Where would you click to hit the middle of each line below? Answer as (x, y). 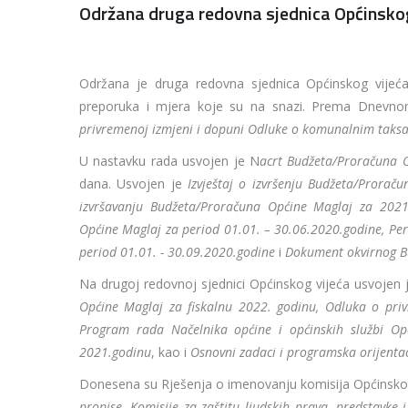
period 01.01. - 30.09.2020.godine (177, 252)
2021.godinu (115, 352)
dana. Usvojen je (134, 184)
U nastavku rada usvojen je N (169, 161)
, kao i (171, 352)
